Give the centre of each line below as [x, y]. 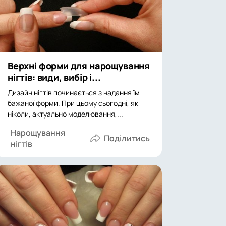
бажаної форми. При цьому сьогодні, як [73, 103]
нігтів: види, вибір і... [54, 77]
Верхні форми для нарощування [79, 66]
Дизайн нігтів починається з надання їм [74, 93]
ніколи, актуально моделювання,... [65, 114]
